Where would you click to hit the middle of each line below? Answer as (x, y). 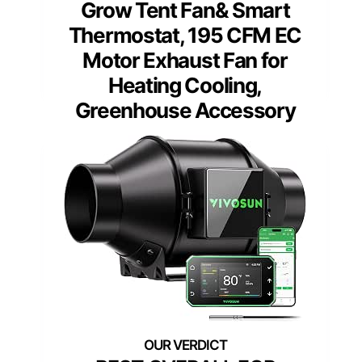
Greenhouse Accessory (185, 111)
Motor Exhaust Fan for (185, 61)
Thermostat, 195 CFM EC (185, 36)
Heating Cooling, (185, 86)
